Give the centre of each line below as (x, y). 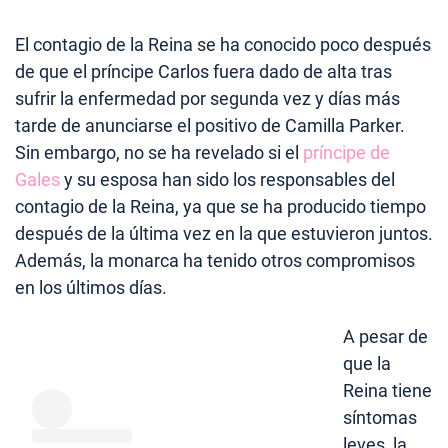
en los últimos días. (91, 288)
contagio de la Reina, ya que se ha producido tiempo (220, 207)
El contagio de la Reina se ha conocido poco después (223, 45)
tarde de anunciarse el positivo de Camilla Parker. (210, 126)
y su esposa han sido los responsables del (227, 180)
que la (367, 364)
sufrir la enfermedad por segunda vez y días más (207, 99)
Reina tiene (387, 391)
